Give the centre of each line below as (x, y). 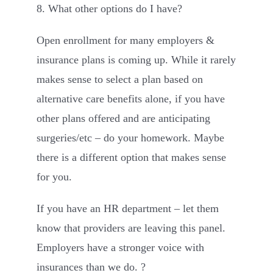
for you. (54, 176)
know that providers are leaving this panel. (131, 228)
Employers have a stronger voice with (120, 247)
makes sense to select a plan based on (120, 79)
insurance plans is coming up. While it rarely (136, 59)
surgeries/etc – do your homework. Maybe (130, 137)
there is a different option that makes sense (131, 157)
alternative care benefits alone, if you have (131, 98)
